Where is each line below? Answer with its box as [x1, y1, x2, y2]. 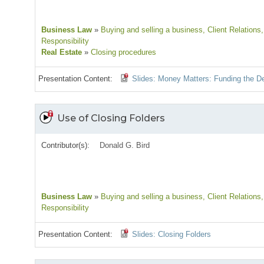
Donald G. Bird [100, 141, 150, 150]
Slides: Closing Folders [132, 230, 212, 239]
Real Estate [41, 48, 82, 57]
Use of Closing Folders [57, 113, 165, 124]
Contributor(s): [41, 141, 90, 150]
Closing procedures [88, 48, 156, 57]
